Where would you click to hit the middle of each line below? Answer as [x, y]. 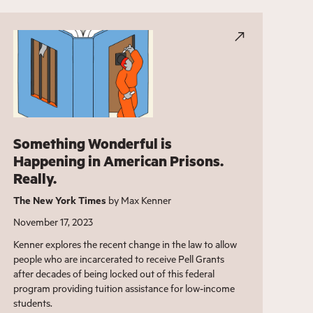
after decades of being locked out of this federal [114, 274]
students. [32, 303]
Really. [35, 179]
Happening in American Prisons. [118, 161]
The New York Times [59, 201]
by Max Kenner [138, 201]
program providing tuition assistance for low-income [124, 289]
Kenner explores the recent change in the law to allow [125, 245]
